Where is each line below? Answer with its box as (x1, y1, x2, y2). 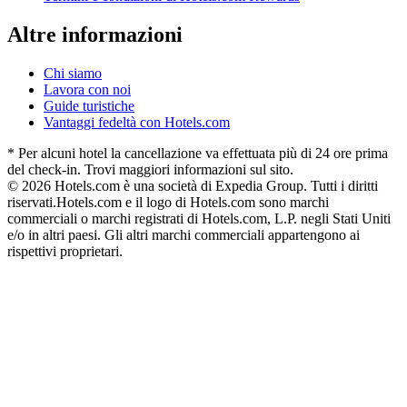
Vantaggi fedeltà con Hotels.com (44, 114, 230, 130)
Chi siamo (44, 65, 102, 81)
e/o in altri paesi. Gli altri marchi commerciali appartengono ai (7, 226, 360, 243)
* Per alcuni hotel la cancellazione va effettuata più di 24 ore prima (7, 144, 388, 161)
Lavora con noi (44, 81, 131, 97)
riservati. (7, 194, 56, 210)
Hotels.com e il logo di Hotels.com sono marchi (56, 194, 329, 210)
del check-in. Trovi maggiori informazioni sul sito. (7, 161, 293, 177)
